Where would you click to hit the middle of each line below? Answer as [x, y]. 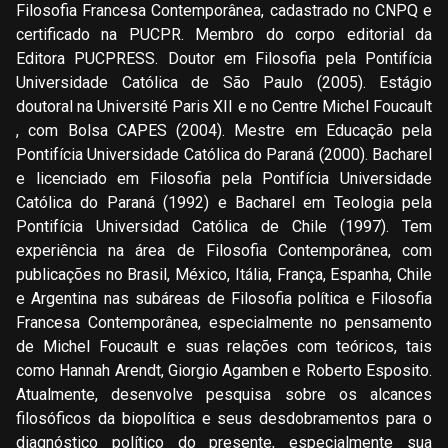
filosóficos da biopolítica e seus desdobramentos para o [224, 418]
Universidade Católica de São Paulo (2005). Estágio [224, 82]
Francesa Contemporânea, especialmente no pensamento [224, 322]
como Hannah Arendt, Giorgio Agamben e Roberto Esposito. [224, 370]
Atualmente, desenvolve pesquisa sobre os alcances [224, 394]
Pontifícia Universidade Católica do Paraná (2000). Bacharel [224, 154]
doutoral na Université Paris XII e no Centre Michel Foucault [224, 106]
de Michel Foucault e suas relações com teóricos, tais [224, 346]
